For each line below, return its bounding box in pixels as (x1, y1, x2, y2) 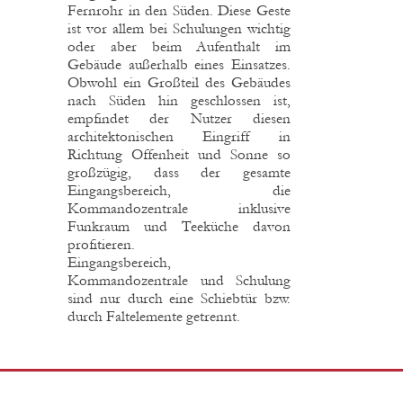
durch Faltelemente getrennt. (67, 307, 240, 325)
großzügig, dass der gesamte (67, 163, 291, 181)
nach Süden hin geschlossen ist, (67, 91, 291, 109)
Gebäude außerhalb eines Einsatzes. (67, 55, 291, 73)
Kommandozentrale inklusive (67, 199, 291, 217)
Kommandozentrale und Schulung (67, 271, 291, 289)
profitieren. (67, 235, 135, 253)
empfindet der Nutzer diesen (67, 109, 291, 127)
